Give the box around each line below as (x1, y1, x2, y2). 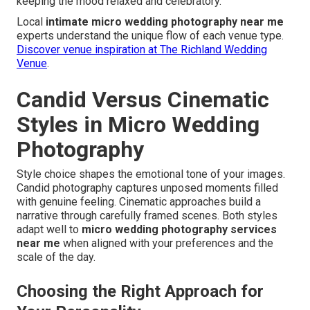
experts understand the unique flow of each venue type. (17, 29, 284, 43)
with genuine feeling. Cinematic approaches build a (17, 195, 261, 209)
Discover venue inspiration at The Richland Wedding (17, 43, 267, 57)
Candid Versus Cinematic (17, 86, 269, 113)
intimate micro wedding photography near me (46, 15, 284, 29)
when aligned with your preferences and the (60, 237, 273, 250)
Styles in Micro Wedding (17, 111, 259, 138)
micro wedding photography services (82, 223, 277, 237)
